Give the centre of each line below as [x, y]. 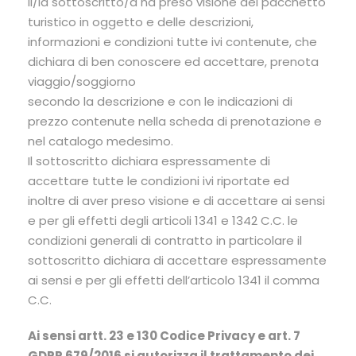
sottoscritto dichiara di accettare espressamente [177, 260]
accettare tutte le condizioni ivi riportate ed [159, 180]
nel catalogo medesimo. [101, 141]
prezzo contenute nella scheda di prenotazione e [175, 121]
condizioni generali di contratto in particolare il [165, 240]
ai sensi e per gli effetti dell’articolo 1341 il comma [174, 280]
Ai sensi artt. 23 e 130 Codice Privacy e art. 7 [164, 335]
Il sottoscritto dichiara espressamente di [149, 161]
